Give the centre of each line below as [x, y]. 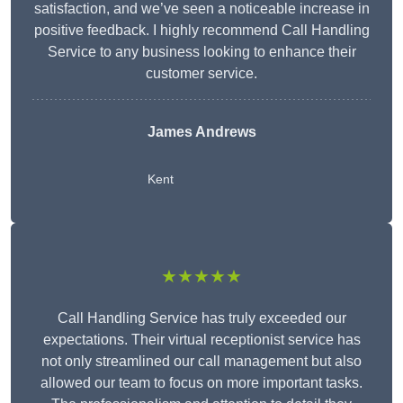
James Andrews [201, 132]
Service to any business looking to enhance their [201, 52]
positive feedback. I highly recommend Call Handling [201, 31]
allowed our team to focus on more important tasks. [201, 383]
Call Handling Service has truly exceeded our [201, 318]
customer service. [201, 74]
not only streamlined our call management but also [201, 362]
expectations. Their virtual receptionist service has [201, 340]
